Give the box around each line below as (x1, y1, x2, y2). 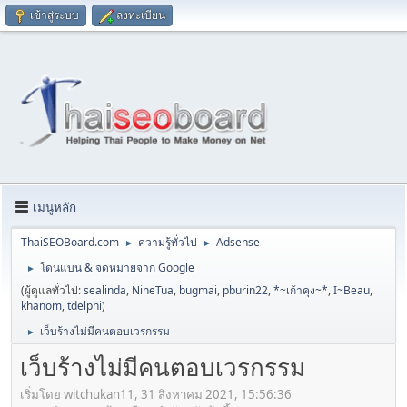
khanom (21, 298, 62, 314)
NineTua (132, 283, 174, 299)
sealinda (84, 283, 126, 299)
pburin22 (223, 283, 268, 299)
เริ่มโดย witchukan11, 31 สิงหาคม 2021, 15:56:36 (20, 385, 292, 402)
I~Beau (333, 283, 370, 299)
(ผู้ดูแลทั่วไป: (21, 283, 84, 299)
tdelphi (67, 298, 102, 314)
